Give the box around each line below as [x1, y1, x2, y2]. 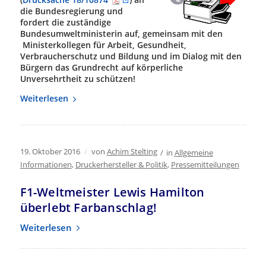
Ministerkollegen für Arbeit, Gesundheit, [20, 39, 186, 51]
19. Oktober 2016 [20, 146, 80, 157]
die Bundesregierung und [20, 5, 123, 17]
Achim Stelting [106, 146, 157, 157]
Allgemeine [174, 147, 213, 159]
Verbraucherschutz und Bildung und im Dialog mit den [20, 50, 242, 62]
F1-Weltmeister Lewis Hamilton [20, 184, 205, 201]
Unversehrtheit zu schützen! [20, 73, 135, 85]
